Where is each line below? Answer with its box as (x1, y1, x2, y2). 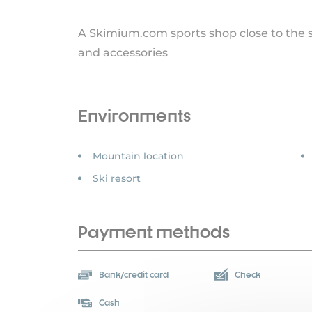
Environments (78, 105, 191, 127)
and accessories (78, 46, 168, 60)
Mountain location (93, 150, 184, 163)
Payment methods (78, 221, 230, 243)
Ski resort (93, 172, 141, 185)
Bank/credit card (99, 270, 169, 281)
